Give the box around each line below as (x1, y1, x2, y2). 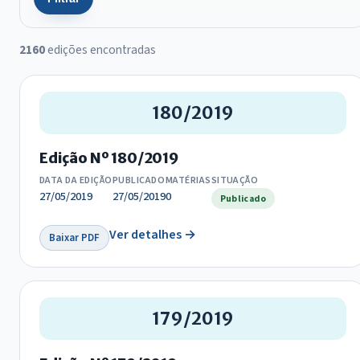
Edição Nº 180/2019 (39, 149, 178, 168)
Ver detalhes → (109, 226, 197, 244)
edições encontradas (45, 41, 156, 59)
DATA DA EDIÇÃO (39, 174, 112, 188)
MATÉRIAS (165, 174, 211, 188)
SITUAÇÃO (211, 174, 259, 188)
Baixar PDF (49, 230, 100, 245)
